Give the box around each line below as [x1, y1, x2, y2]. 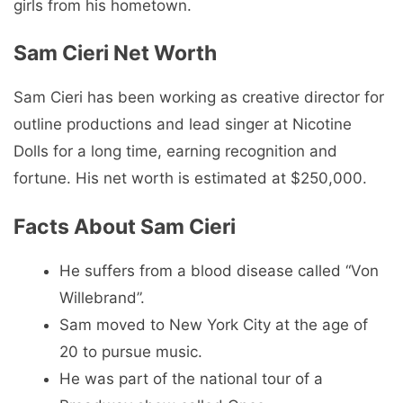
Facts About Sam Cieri [13, 213, 236, 239]
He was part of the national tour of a [59, 369, 323, 388]
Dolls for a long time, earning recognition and [13, 142, 337, 161]
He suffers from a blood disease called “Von [59, 261, 379, 280]
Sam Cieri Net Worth [13, 40, 217, 67]
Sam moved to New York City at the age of [59, 315, 368, 334]
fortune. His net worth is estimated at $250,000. [13, 169, 367, 188]
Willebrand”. [59, 288, 145, 307]
